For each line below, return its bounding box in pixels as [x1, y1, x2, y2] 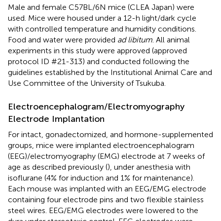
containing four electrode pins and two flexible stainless [8, 194, 204, 204]
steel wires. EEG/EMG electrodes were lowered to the [8, 205, 198, 215]
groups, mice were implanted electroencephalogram [8, 140, 194, 150]
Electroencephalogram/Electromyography [8, 101, 184, 112]
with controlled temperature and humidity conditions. [8, 24, 196, 34]
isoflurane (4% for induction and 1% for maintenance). [8, 173, 194, 183]
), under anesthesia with [108, 162, 190, 172]
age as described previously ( [8, 162, 108, 172]
